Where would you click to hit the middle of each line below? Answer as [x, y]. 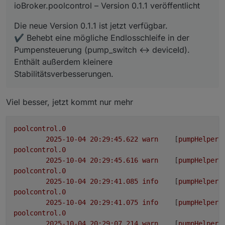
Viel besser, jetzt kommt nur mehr [70, 102]
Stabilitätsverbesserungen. [64, 74]
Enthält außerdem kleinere [63, 62]
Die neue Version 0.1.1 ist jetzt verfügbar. [91, 25]
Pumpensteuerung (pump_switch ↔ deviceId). [102, 49]
